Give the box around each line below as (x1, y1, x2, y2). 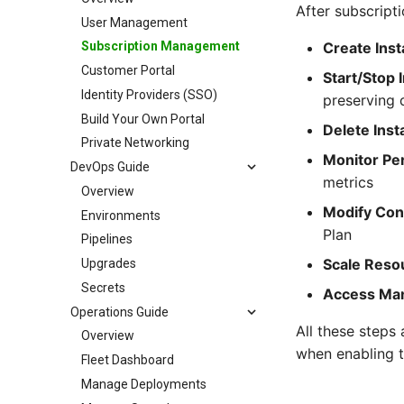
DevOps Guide (70, 160, 150, 174)
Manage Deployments (81, 376, 207, 391)
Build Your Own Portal (81, 111, 205, 126)
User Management (81, 14, 188, 30)
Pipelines (81, 232, 133, 247)
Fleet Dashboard (81, 353, 174, 367)
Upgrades (81, 256, 136, 271)
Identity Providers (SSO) (81, 87, 217, 102)
